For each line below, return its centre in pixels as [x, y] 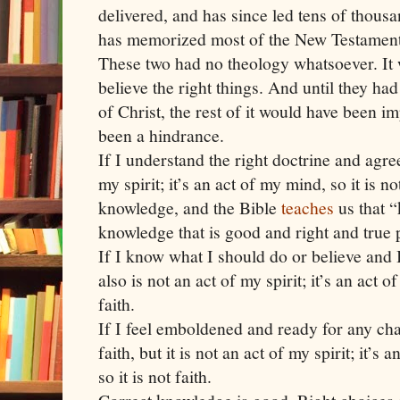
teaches [308, 207]
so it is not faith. [155, 376]
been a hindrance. [161, 135]
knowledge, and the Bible [190, 207]
